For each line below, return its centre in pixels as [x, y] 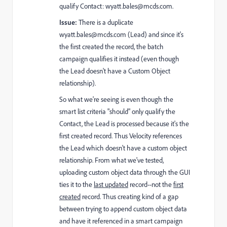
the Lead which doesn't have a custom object [123, 148]
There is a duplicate [105, 22]
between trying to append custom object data [123, 209]
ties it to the [77, 184]
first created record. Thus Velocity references [121, 136]
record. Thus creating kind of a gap [129, 197]
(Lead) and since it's [155, 34]
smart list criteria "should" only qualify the [117, 111]
